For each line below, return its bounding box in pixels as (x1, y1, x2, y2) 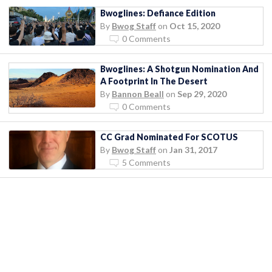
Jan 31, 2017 (169, 144, 217, 155)
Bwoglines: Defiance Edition (100, 7, 216, 18)
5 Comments (122, 157, 171, 168)
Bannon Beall (112, 88, 164, 99)
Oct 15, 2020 (169, 20, 220, 31)
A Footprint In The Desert (100, 75, 208, 86)
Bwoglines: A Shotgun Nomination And (100, 63, 259, 74)
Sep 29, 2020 (177, 88, 226, 99)
